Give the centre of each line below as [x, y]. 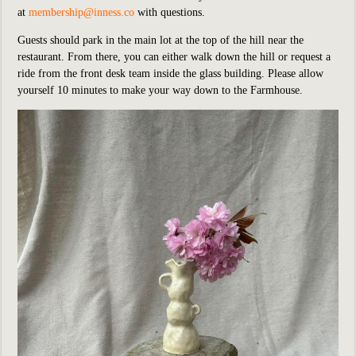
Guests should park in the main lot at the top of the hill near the [161, 40]
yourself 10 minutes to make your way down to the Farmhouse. [160, 90]
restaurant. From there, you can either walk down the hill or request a [174, 57]
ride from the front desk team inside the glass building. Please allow [170, 74]
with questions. [170, 12]
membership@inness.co [81, 12]
